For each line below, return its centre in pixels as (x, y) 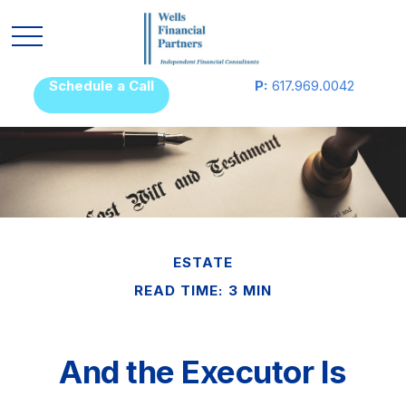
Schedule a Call (101, 86)
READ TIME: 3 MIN (203, 290)
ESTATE (203, 262)
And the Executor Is (203, 372)
